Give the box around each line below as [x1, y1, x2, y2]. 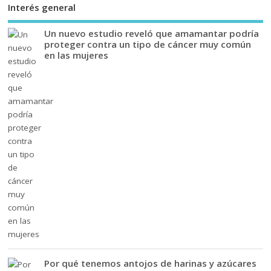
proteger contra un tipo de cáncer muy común [44, 38, 252, 50]
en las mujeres [44, 48, 109, 61]
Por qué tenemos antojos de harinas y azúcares [44, 256, 257, 269]
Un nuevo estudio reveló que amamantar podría [44, 27, 260, 39]
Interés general [8, 1, 76, 14]
